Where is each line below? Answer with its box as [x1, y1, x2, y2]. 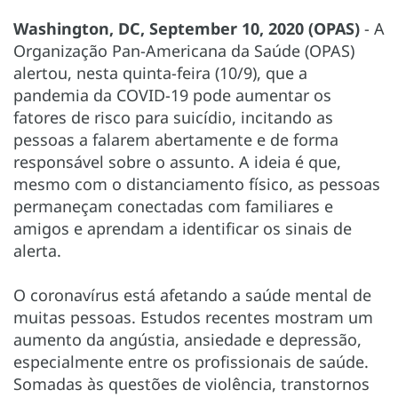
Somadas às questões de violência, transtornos [13, 372, 370, 394]
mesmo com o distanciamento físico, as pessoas [13, 172, 380, 195]
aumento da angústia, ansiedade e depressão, [13, 328, 362, 350]
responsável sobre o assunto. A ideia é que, [13, 150, 341, 172]
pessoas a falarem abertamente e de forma [13, 128, 338, 150]
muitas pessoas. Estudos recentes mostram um [13, 306, 373, 328]
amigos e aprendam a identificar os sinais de [13, 217, 352, 239]
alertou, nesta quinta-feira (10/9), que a [13, 61, 307, 84]
